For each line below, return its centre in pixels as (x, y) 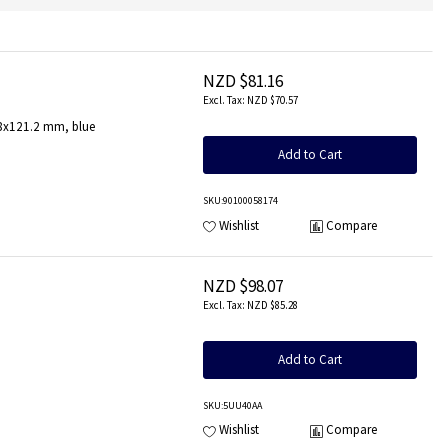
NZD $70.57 (272, 100)
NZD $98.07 (243, 285)
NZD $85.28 (272, 304)
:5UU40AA (241, 405)
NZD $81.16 (243, 81)
